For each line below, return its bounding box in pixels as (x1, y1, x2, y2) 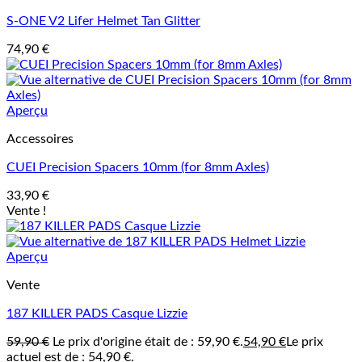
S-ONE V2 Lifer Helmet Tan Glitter (6, 15, 200, 27)
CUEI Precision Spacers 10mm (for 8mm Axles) (6, 161, 269, 174)
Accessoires (6, 133, 74, 145)
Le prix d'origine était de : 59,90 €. (53, 335, 243, 348)
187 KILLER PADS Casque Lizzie (6, 307, 187, 320)
